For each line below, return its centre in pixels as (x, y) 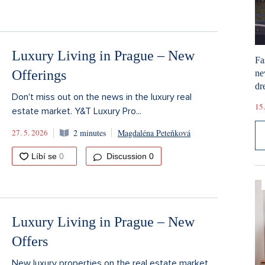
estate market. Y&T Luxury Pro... (77, 112)
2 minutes (90, 132)
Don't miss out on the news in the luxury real (102, 97)
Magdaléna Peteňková (154, 132)
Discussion (127, 156)
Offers (30, 241)
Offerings (39, 75)
